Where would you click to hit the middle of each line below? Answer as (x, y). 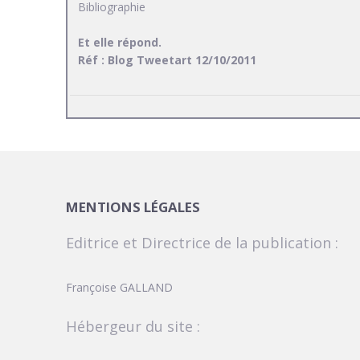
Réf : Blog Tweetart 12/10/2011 (167, 60)
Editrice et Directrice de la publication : (202, 243)
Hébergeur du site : (133, 326)
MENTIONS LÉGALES (133, 207)
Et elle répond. (120, 43)
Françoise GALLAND (119, 288)
